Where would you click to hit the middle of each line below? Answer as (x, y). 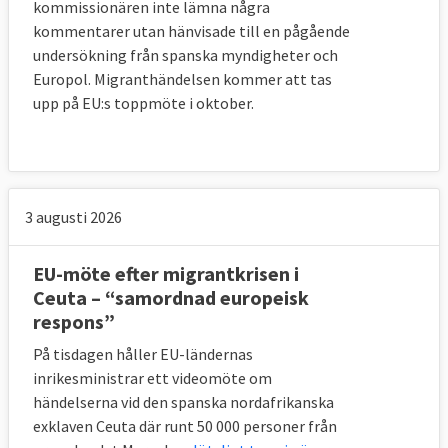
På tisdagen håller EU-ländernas (143, 354)
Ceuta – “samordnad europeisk (171, 298)
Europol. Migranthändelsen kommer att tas (182, 79)
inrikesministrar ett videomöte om (152, 378)
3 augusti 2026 (73, 217)
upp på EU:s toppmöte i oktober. (143, 103)
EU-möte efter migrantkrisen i (166, 274)
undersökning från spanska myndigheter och (185, 55)
